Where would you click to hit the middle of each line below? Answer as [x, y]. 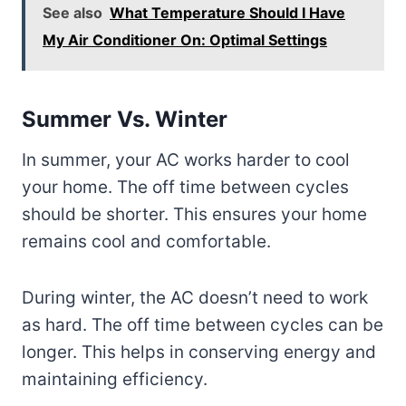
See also [72, 12]
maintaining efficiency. [115, 379]
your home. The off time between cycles [185, 187]
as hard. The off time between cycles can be [203, 324]
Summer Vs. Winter [125, 119]
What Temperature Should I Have [227, 12]
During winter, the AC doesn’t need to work [195, 297]
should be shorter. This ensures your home [194, 214]
